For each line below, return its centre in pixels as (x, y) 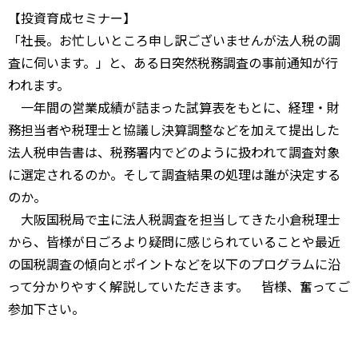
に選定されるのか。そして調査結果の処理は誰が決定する (174, 174)
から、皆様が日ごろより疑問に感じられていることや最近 (174, 241)
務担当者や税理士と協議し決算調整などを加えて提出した (174, 129)
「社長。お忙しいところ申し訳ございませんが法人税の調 (174, 40)
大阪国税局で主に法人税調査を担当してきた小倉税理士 (174, 219)
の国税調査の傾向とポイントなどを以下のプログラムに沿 (174, 264)
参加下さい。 (46, 308)
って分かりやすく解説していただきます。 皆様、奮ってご (179, 286)
